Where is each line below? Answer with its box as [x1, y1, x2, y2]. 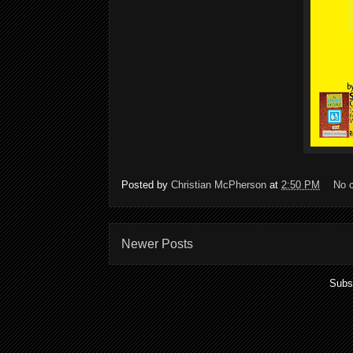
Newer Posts [121, 236, 193, 251]
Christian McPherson [171, 178, 266, 191]
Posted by [121, 178, 171, 191]
